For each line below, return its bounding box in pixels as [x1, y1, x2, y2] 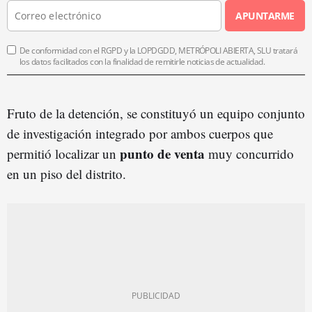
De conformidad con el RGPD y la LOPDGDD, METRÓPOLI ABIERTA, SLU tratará [19, 44, 298, 56]
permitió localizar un [7, 144, 120, 162]
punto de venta [120, 143, 205, 163]
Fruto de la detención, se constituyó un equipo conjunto [7, 104, 305, 122]
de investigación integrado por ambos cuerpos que [7, 124, 273, 142]
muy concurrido [205, 144, 294, 162]
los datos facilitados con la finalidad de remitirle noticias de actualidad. [19, 55, 265, 68]
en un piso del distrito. [7, 164, 126, 182]
